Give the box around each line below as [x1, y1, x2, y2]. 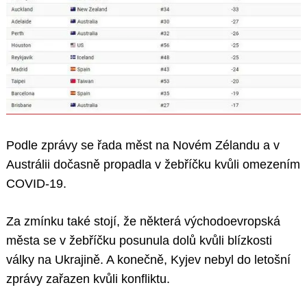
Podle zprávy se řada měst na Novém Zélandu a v [6, 138, 280, 153]
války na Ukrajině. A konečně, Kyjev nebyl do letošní [6, 253, 291, 267]
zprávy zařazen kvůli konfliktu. [6, 272, 170, 286]
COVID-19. [6, 177, 66, 191]
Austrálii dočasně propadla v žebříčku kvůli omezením [6, 158, 300, 172]
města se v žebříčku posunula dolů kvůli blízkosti [6, 234, 272, 248]
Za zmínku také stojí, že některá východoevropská [6, 214, 280, 229]
